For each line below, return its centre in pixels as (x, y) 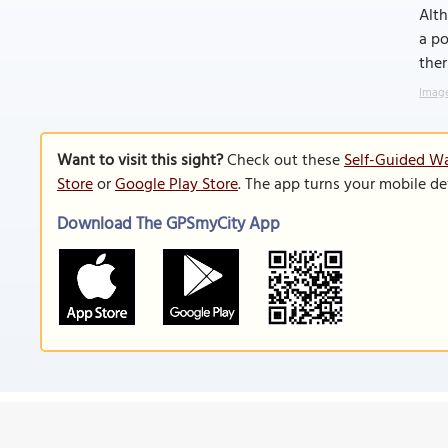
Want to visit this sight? (140, 161)
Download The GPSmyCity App (168, 224)
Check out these (283, 161)
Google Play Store (176, 185)
